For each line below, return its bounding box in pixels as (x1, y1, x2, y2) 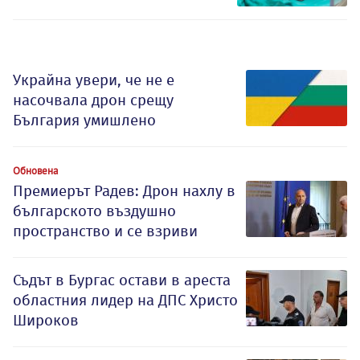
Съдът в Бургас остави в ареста (13, 270, 231, 289)
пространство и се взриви (13, 221, 198, 240)
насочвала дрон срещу (13, 90, 174, 109)
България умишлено (13, 110, 156, 129)
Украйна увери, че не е (13, 70, 174, 89)
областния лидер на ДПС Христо (13, 290, 238, 309)
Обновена (13, 163, 58, 177)
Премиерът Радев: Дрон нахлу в (13, 181, 235, 200)
